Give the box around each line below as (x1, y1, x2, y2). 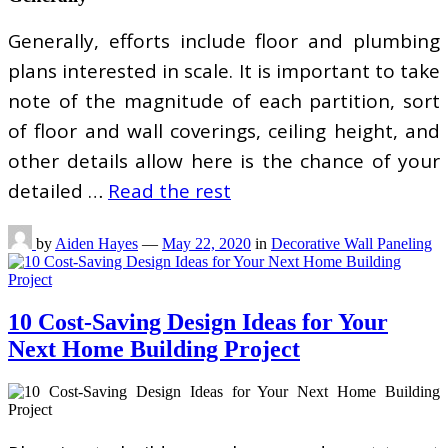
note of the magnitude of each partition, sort (8, 87, 440, 114)
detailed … (8, 177, 108, 204)
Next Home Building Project (8, 335, 300, 362)
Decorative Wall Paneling (271, 234, 432, 252)
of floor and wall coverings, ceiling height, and (8, 117, 440, 144)
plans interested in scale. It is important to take (8, 57, 440, 84)
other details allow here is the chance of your (8, 147, 440, 174)
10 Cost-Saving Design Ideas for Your (8, 308, 388, 335)
